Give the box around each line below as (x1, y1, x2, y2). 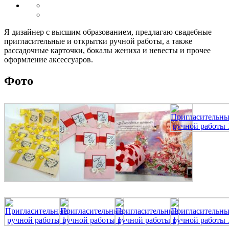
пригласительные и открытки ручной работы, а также (4, 36, 192, 45)
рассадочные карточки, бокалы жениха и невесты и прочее (4, 45, 211, 55)
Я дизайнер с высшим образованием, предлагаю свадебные (4, 27, 212, 36)
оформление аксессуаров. (4, 55, 93, 64)
